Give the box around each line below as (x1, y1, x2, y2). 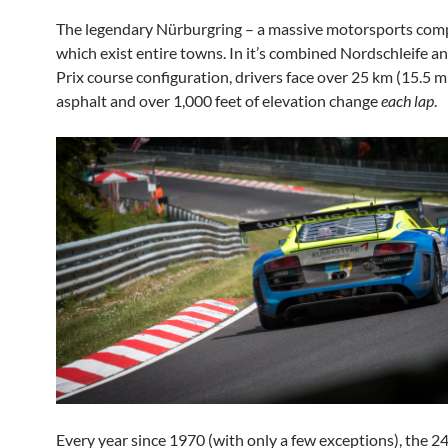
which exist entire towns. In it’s (56, 43, 266, 62)
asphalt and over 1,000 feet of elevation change (56, 91, 381, 110)
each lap (381, 91, 434, 110)
